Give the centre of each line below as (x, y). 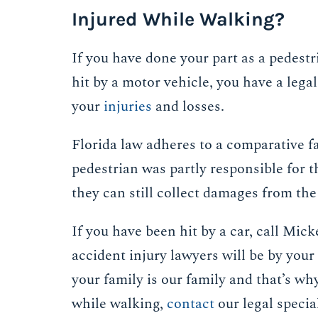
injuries (128, 107)
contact (191, 304)
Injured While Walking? (179, 19)
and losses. (188, 107)
